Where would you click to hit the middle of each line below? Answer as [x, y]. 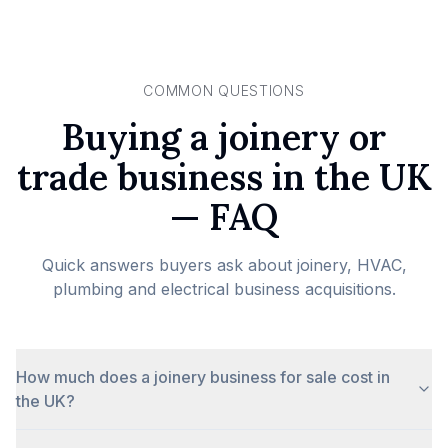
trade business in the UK [224, 177]
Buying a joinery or [224, 137]
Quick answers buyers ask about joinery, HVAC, [224, 265]
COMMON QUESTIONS [224, 90]
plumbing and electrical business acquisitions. [224, 289]
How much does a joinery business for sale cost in [203, 377]
